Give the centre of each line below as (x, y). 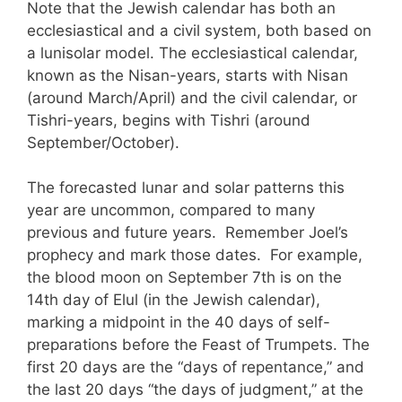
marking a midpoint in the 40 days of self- (179, 323)
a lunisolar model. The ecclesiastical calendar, (192, 52)
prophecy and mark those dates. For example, (195, 255)
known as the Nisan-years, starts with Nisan (188, 75)
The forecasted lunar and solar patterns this (186, 188)
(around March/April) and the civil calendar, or (192, 97)
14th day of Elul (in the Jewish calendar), (174, 300)
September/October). (103, 142)
